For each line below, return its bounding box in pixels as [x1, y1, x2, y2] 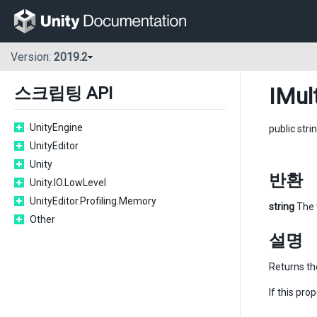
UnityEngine [30, 122, 83, 133]
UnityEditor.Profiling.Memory [30, 195, 156, 207]
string [269, 201, 294, 212]
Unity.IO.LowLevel [30, 177, 106, 188]
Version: [11, 50, 54, 64]
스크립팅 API [14, 83, 113, 103]
